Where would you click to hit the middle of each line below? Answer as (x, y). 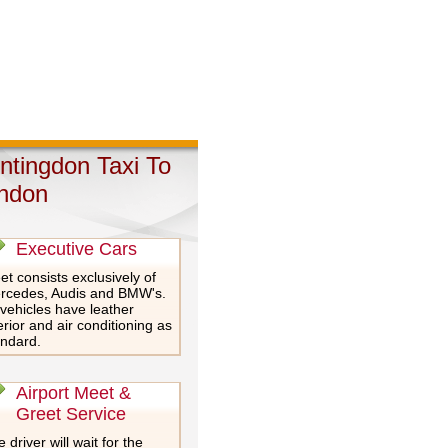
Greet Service (70, 414)
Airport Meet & (73, 393)
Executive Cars (76, 249)
